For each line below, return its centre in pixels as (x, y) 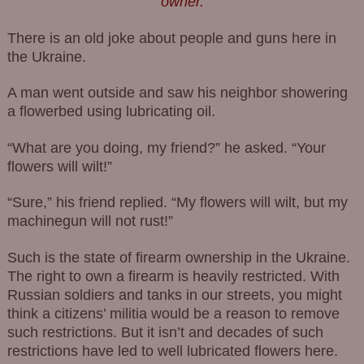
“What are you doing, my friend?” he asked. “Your (166, 147)
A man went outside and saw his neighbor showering (177, 93)
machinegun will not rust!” (90, 221)
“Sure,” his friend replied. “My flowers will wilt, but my (177, 203)
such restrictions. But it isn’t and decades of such (165, 333)
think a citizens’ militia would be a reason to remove (173, 314)
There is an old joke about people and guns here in (171, 38)
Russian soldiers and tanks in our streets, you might (174, 295)
